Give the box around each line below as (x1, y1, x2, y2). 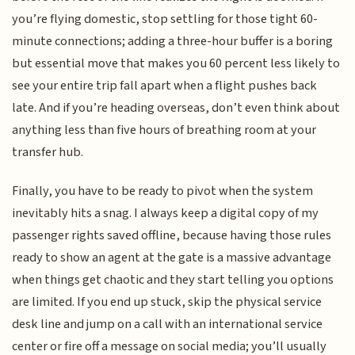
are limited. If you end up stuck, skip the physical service (12, 292, 323, 311)
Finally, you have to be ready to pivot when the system (12, 181, 314, 200)
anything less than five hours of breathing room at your (12, 120, 317, 140)
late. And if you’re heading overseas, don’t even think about (12, 98, 341, 118)
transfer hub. (12, 143, 84, 162)
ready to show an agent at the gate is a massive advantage (12, 247, 332, 267)
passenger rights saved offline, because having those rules (12, 225, 332, 245)
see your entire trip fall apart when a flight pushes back (12, 76, 318, 96)
